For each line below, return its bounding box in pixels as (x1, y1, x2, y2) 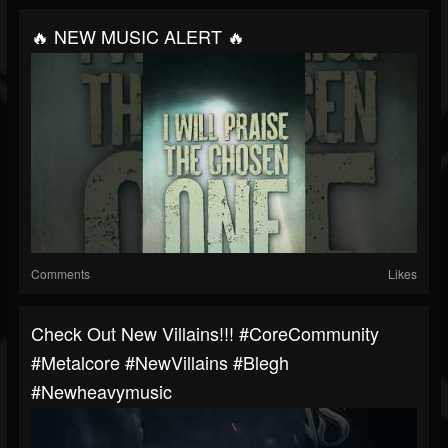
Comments (31, 265, 90, 283)
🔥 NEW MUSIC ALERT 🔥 (31, 23, 245, 50)
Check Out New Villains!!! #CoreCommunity (31, 320, 379, 347)
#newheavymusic (31, 378, 172, 405)
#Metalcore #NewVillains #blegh (31, 349, 289, 376)
